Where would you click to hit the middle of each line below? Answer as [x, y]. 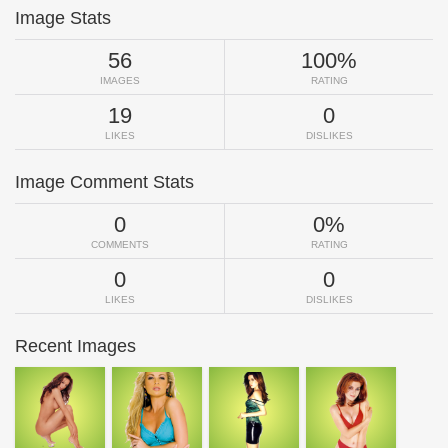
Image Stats [63, 18]
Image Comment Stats [104, 182]
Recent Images [75, 346]
